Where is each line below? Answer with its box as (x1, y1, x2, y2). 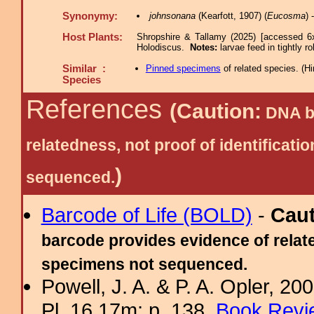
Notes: (190, 42, 220, 53)
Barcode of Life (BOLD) (41, 203, 252, 226)
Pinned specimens (145, 63, 221, 74)
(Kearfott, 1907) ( (195, 11, 267, 21)
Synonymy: (62, 11, 118, 22)
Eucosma (266, 11, 306, 21)
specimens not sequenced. (41, 255, 247, 273)
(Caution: (170, 100, 261, 123)
